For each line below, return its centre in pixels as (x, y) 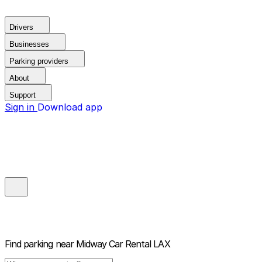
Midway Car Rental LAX (123, 244)
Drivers (21, 27)
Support (23, 95)
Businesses (29, 44)
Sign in (21, 107)
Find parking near (39, 244)
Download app (70, 107)
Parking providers (39, 61)
